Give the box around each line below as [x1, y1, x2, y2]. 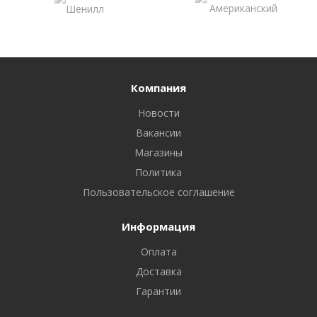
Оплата [140, 245, 177, 258]
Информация [122, 219, 195, 234]
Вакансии [136, 126, 181, 139]
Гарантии [136, 284, 181, 298]
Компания [131, 81, 186, 95]
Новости [137, 106, 180, 120]
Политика [135, 166, 182, 179]
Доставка [135, 265, 182, 278]
